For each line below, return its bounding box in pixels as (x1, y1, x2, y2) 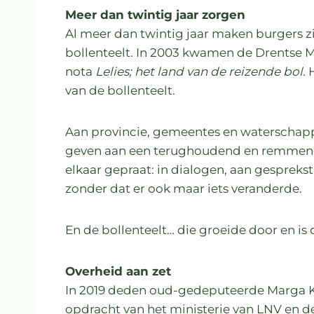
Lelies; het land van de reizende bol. (95, 64, 306, 78)
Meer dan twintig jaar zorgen (65, 7, 245, 22)
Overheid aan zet (65, 264, 171, 278)
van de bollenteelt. (65, 83, 175, 97)
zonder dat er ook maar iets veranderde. (65, 181, 302, 196)
